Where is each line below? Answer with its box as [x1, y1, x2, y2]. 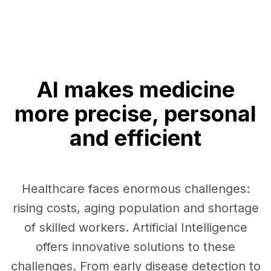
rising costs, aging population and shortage [12, 200, 259, 215]
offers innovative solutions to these [36, 239, 235, 254]
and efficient [70, 124, 201, 151]
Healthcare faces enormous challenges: [21, 181, 250, 196]
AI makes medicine [36, 76, 235, 103]
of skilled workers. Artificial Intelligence [24, 220, 247, 235]
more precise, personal [15, 100, 256, 127]
